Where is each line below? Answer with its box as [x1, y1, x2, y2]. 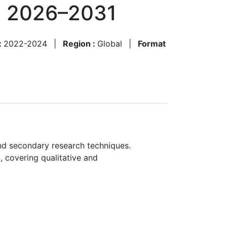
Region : [63, 38, 97, 49]
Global [97, 38, 122, 49]
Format [138, 38, 166, 49]
